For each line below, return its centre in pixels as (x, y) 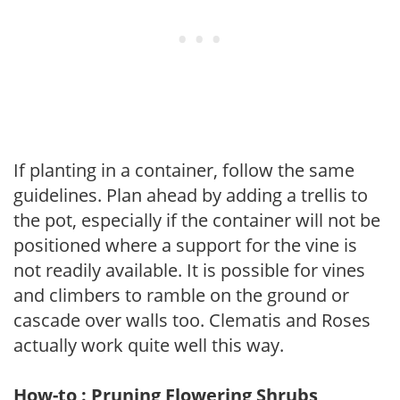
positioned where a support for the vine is (185, 245)
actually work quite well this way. (149, 345)
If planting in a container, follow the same (184, 170)
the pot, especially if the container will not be (197, 220)
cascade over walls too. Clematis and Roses (192, 320)
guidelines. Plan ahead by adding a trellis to (191, 195)
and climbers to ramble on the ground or (181, 295)
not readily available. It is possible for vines (189, 270)
